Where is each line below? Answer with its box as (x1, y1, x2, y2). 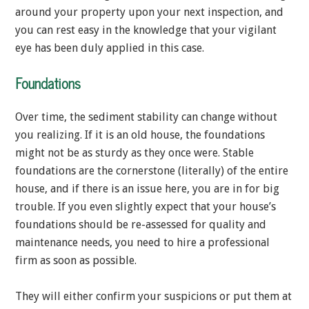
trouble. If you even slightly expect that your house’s (15, 200, 276, 214)
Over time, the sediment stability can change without (15, 110, 277, 124)
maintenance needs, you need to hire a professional (15, 236, 270, 250)
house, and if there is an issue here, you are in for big (15, 182, 279, 196)
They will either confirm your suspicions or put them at (15, 290, 292, 303)
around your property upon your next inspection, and (15, 6, 283, 19)
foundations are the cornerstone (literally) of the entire (15, 164, 288, 178)
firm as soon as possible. (15, 254, 137, 268)
